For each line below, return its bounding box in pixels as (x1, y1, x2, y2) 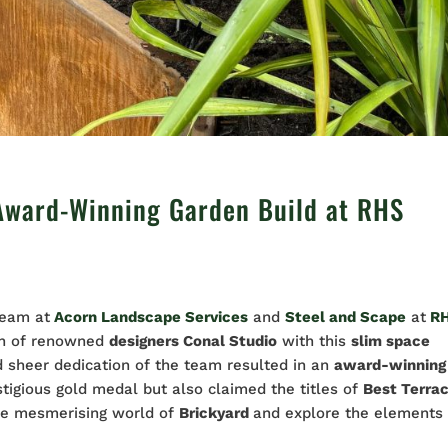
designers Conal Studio (109, 332, 278, 351)
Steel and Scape (285, 308, 407, 327)
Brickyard (179, 404, 254, 423)
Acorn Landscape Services (54, 308, 249, 327)
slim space (351, 332, 431, 351)
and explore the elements (253, 404, 444, 423)
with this (277, 332, 352, 351)
